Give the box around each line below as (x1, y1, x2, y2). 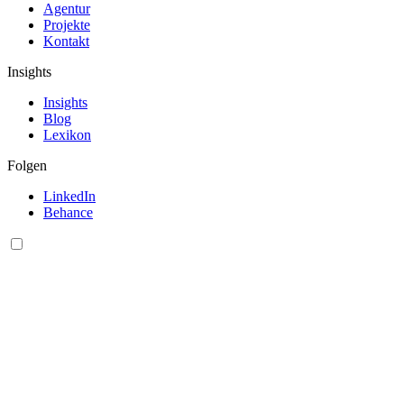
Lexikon (43, 126, 91, 142)
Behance (43, 204, 93, 220)
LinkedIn (43, 188, 96, 204)
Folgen (7, 157, 47, 173)
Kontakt (43, 32, 89, 49)
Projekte (43, 16, 90, 32)
